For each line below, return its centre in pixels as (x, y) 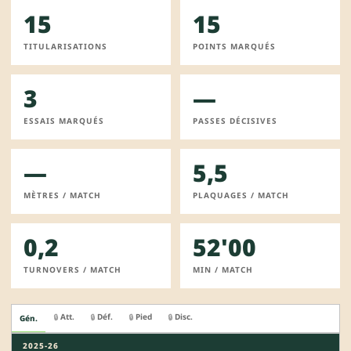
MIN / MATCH (223, 269)
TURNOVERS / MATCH (72, 269)
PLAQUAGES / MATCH (241, 195)
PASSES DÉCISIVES (235, 120)
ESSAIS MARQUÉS (64, 120)
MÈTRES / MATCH (62, 195)
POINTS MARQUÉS (234, 46)
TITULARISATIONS (65, 46)
